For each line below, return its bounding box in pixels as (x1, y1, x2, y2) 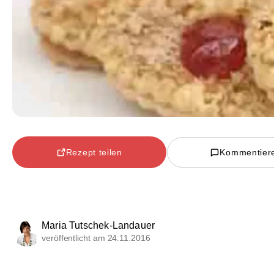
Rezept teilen (65, 147, 122, 157)
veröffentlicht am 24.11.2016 (42, 233, 150, 243)
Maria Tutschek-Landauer (42, 220, 155, 231)
